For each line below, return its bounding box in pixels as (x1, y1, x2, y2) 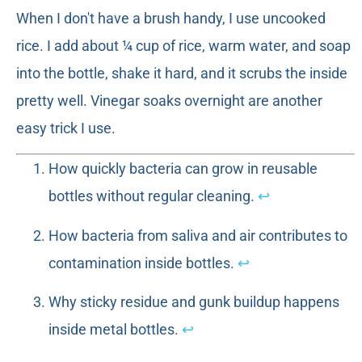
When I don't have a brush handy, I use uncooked (16, 10, 326, 27)
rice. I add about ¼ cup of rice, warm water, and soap (16, 37, 351, 55)
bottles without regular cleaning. (48, 187, 258, 205)
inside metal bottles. (48, 321, 182, 339)
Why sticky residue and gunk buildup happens (48, 293, 339, 311)
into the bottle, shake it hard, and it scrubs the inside (16, 65, 347, 82)
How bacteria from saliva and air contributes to (48, 226, 347, 244)
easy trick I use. (16, 120, 116, 137)
